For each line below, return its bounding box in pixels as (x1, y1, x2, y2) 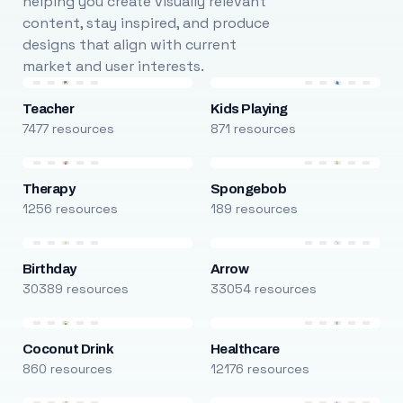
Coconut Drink (22, 342, 114, 356)
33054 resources (210, 281, 317, 297)
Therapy (22, 182, 76, 196)
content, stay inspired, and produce (22, 13, 270, 32)
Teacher (22, 102, 75, 116)
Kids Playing (210, 102, 288, 116)
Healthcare (210, 342, 280, 356)
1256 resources (22, 201, 118, 217)
